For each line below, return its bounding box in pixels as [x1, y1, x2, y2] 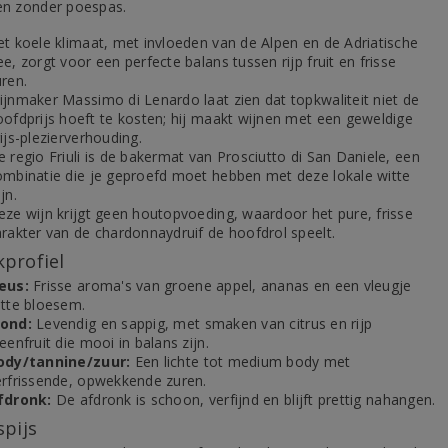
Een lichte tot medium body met [130, 352, 351, 371]
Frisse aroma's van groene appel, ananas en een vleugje [28, 276, 412, 295]
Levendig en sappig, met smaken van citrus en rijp [31, 314, 373, 333]
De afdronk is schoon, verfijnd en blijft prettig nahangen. [51, 390, 436, 409]
